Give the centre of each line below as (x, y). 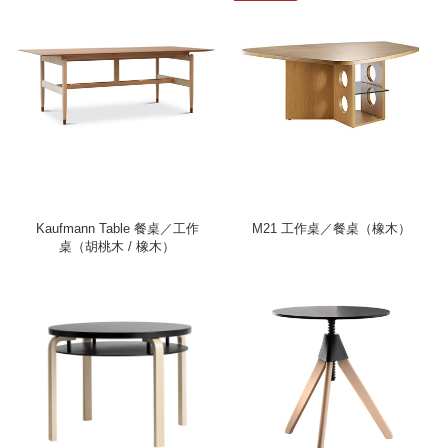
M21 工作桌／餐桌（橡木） (331, 229)
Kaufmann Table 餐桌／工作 (117, 229)
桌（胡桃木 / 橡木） (117, 247)
